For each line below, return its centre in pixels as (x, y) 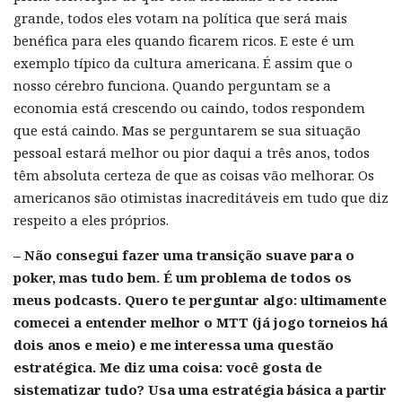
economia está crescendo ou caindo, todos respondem (189, 107)
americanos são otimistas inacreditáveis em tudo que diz (201, 197)
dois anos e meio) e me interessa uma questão (174, 344)
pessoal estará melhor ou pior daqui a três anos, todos (192, 152)
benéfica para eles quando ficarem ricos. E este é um (184, 40)
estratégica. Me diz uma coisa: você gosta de (168, 367)
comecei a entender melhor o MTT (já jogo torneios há (201, 322)
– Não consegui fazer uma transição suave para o (184, 254)
